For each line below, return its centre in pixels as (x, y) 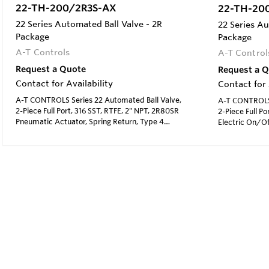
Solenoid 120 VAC (46, 132)
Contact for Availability (64, 83)
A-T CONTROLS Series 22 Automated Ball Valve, (98, 99)
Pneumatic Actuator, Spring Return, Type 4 (90, 121)
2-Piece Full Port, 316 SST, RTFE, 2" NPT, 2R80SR (97, 110)
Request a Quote (51, 69)
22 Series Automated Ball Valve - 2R (89, 24)
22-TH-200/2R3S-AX (66, 8)
